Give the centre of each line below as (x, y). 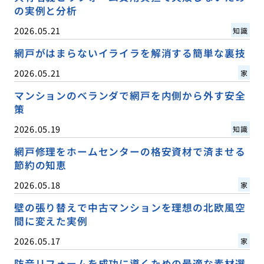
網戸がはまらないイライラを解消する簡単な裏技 (130, 53)
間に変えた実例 (51, 221)
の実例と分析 (45, 10)
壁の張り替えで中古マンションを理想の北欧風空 (130, 207)
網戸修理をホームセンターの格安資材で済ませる (130, 151)
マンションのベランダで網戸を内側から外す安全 (130, 95)
